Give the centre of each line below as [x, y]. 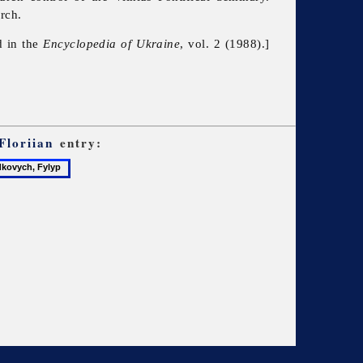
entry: [78, 142]
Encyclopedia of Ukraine [112, 44]
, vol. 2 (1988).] [225, 44]
